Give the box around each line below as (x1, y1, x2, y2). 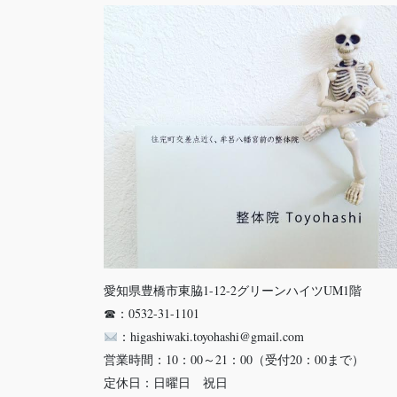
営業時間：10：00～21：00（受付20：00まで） (104, 351, 364, 369)
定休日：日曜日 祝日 (104, 374, 228, 392)
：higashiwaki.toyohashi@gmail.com (117, 328, 304, 346)
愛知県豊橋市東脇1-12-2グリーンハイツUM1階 (104, 282, 362, 300)
